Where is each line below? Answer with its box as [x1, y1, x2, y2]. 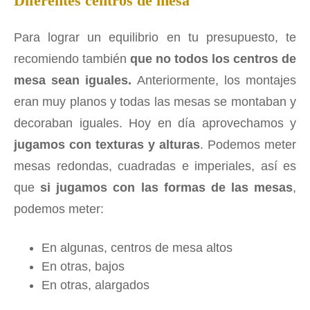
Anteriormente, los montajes [131, 73, 297, 88]
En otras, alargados [42, 278, 149, 293]
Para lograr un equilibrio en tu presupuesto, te [14, 30, 296, 45]
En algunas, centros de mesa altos [42, 241, 232, 255]
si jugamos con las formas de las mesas [40, 181, 293, 195]
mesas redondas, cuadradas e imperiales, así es [14, 159, 296, 174]
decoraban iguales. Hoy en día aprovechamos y [14, 116, 296, 131]
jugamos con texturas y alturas [14, 138, 200, 152]
